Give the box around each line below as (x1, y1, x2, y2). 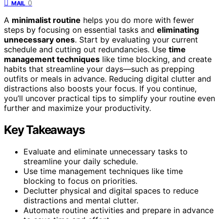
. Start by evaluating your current (75, 34, 198, 44)
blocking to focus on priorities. (23, 175, 137, 186)
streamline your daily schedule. (23, 156, 138, 166)
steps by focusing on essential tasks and (4, 24, 157, 35)
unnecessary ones (4, 34, 75, 44)
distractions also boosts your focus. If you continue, (4, 83, 197, 93)
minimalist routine (12, 15, 81, 25)
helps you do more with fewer (81, 15, 194, 25)
